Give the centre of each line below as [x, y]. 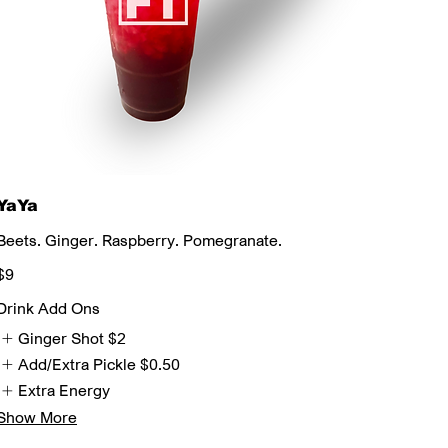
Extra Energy [64, 390]
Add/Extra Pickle [77, 363]
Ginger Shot [61, 337]
